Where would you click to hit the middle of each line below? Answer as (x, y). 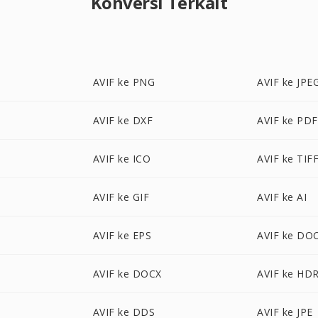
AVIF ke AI (282, 197)
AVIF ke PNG (124, 82)
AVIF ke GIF (121, 197)
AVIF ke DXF (123, 120)
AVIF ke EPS (122, 235)
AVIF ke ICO (122, 159)
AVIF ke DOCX (127, 274)
